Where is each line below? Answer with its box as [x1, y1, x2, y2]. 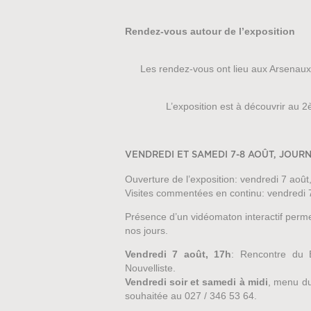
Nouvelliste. [124, 262, 176, 274]
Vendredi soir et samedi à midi [124, 276, 269, 288]
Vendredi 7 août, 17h [124, 249, 232, 260]
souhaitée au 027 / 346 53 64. [124, 290, 257, 302]
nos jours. [124, 225, 168, 237]
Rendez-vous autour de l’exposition [124, 26, 295, 37]
